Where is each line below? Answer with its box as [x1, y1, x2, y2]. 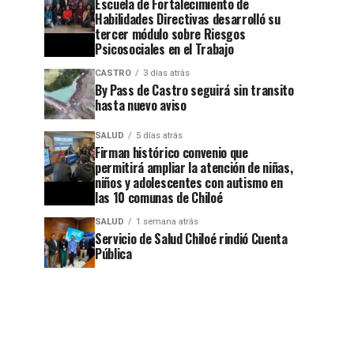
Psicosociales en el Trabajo [95, 40, 234, 58]
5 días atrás [136, 130, 183, 141]
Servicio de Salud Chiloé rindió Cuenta [95, 229, 288, 248]
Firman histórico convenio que [95, 143, 248, 162]
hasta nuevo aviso [95, 96, 186, 115]
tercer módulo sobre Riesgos [95, 24, 246, 43]
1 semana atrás [136, 217, 198, 227]
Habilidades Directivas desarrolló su [95, 9, 281, 28]
